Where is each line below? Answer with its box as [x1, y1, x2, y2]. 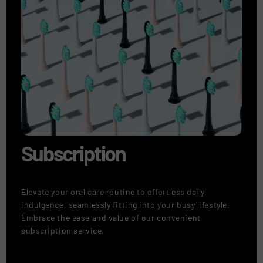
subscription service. [21, 225, 104, 235]
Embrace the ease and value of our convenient [21, 212, 201, 222]
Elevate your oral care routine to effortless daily [21, 186, 205, 197]
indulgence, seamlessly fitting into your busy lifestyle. [21, 199, 230, 210]
